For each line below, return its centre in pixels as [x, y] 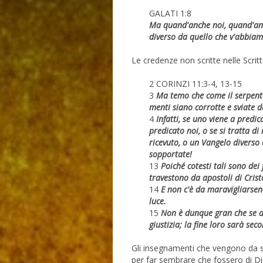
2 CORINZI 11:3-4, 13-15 [195, 84]
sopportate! [170, 154]
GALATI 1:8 [171, 14]
